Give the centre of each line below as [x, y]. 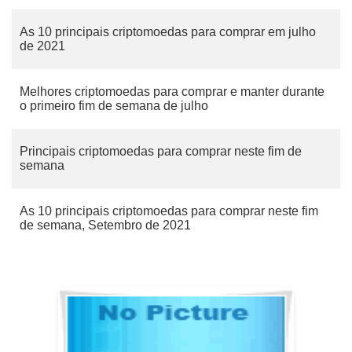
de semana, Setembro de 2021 [105, 225]
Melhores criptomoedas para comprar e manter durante [172, 92]
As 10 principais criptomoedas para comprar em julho [168, 32]
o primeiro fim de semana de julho [114, 106]
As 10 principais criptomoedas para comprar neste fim [169, 211]
